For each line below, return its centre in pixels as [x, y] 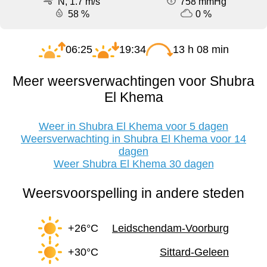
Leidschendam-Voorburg [170, 228]
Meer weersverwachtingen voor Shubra [133, 81]
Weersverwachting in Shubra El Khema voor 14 [133, 139]
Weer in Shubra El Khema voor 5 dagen [133, 127]
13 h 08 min [201, 50]
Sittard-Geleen [194, 252]
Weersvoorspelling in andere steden [133, 193]
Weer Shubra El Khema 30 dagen [133, 164]
